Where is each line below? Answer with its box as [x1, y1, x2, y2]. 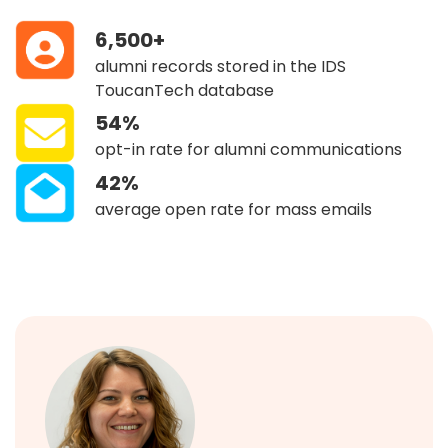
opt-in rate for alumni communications [95, 137, 402, 161]
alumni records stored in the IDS [95, 54, 346, 78]
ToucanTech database [95, 78, 274, 102]
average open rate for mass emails [95, 197, 372, 221]
